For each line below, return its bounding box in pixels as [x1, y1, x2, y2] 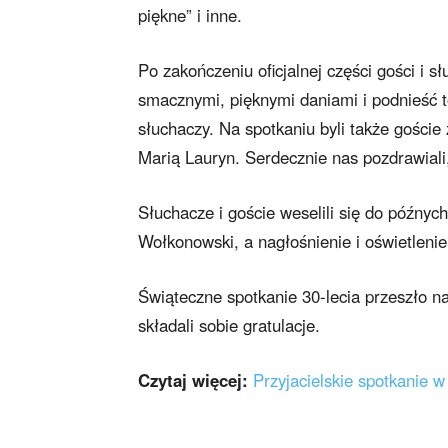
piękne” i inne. [138, 3, 242, 28]
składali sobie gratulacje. [138, 313, 320, 338]
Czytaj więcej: [138, 368, 248, 393]
